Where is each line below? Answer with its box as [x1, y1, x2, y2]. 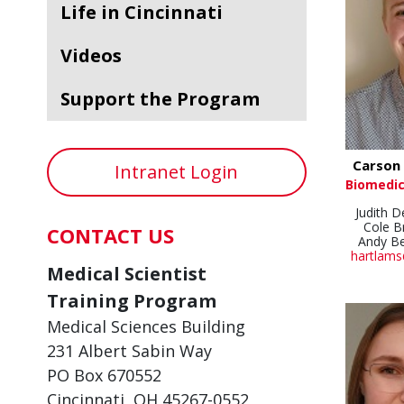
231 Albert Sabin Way [47, 340, 212, 362]
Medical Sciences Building [47, 316, 245, 337]
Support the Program [70, 87, 260, 111]
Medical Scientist [47, 262, 207, 286]
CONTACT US [47, 222, 174, 249]
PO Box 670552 [47, 364, 161, 386]
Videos [72, 43, 122, 68]
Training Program [47, 289, 216, 313]
